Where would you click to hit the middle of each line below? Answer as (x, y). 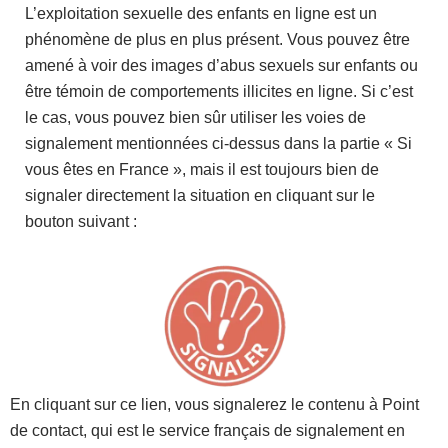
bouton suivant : (81, 222)
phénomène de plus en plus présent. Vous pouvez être (217, 40)
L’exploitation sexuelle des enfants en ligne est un (201, 14)
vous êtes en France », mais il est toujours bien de (202, 170)
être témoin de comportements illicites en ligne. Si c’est (219, 92)
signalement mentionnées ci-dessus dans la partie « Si (218, 144)
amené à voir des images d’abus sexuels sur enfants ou (221, 66)
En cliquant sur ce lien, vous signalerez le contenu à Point (214, 405)
